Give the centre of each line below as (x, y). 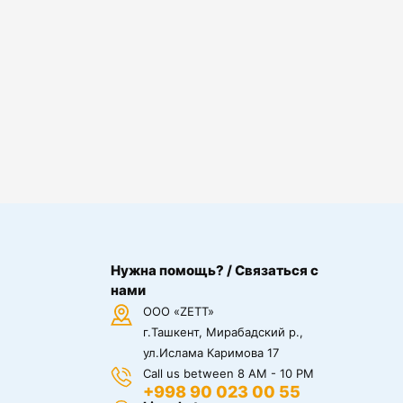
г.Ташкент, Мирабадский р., (224, 332)
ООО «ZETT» (179, 312)
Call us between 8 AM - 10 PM (229, 374)
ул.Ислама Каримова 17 (211, 353)
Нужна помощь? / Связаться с (215, 271)
